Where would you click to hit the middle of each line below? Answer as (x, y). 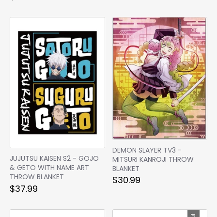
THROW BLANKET (37, 177)
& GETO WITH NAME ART (49, 168)
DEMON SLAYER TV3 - (147, 150)
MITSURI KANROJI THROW (153, 160)
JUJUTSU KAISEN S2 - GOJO (54, 159)
